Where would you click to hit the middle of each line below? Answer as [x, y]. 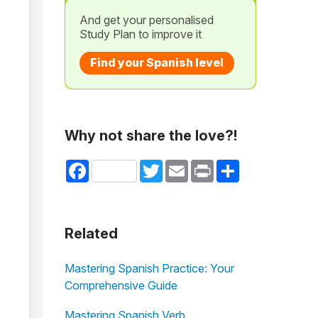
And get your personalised [146, 20]
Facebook [113, 165]
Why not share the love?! [150, 136]
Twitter [178, 165]
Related [91, 234]
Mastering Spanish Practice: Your [149, 268]
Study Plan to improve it [140, 34]
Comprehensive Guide [121, 285]
